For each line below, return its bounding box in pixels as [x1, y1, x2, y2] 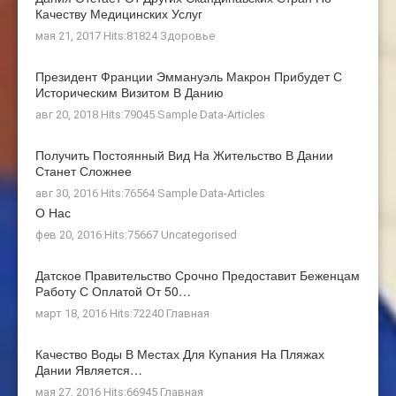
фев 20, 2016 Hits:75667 [35, 227, 161, 241]
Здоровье [160, 28, 215, 42]
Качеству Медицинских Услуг [35, 4, 202, 22]
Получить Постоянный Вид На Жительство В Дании [35, 145, 333, 164]
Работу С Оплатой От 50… [35, 281, 191, 300]
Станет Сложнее [35, 161, 132, 179]
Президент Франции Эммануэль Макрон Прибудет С [35, 66, 342, 85]
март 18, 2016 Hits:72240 [35, 306, 166, 320]
